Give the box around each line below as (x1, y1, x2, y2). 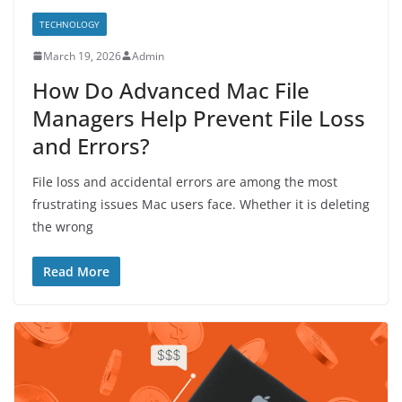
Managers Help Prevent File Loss (32, 102, 365, 133)
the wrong (32, 217, 93, 235)
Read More (43, 262, 109, 280)
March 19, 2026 (43, 48, 121, 64)
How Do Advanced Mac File (32, 74, 310, 105)
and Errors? (32, 130, 150, 161)
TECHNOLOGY (39, 17, 100, 31)
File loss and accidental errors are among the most (32, 172, 337, 190)
